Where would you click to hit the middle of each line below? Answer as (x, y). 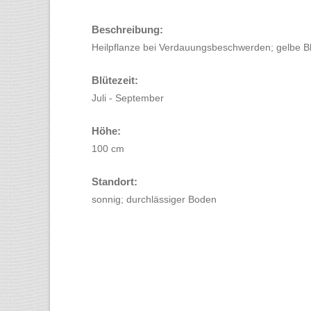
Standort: (115, 182)
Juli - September (128, 98)
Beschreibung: (127, 30)
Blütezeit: (115, 80)
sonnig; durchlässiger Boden (154, 199)
